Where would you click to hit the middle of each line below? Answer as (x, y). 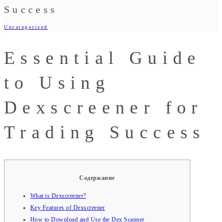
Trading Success (105, 132)
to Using (57, 83)
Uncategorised (26, 27)
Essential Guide (103, 58)
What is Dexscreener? (58, 195)
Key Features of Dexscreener (68, 207)
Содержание (97, 178)
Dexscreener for (104, 107)
